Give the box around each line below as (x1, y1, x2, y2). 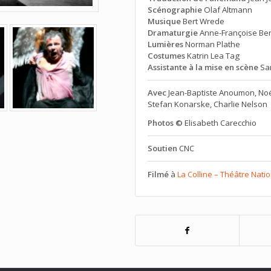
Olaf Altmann (201, 4, 252, 15)
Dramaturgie (147, 27, 198, 38)
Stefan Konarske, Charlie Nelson (147, 99, 267, 110)
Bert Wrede (180, 16, 224, 27)
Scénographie (147, 4, 202, 15)
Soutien (147, 143, 177, 154)
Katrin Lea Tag (184, 50, 240, 61)
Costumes (147, 50, 185, 61)
